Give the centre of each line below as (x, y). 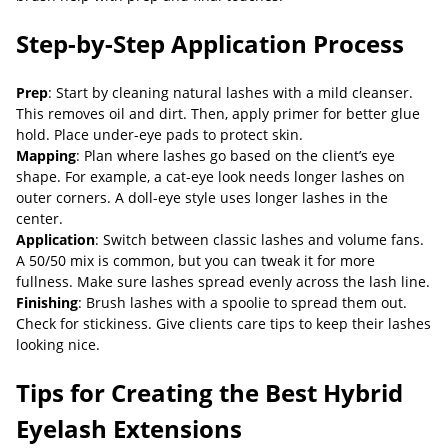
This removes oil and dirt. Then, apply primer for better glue (218, 113)
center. (39, 218)
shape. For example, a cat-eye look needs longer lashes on (210, 176)
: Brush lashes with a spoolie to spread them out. (242, 302)
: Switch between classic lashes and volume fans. (259, 239)
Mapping (46, 155)
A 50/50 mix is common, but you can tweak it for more (195, 260)
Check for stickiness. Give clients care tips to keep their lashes (223, 323)
